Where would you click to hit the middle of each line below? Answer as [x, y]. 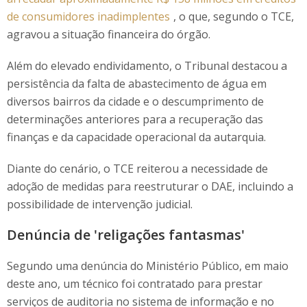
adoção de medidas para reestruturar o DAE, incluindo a [150, 186]
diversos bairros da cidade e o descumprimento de [135, 101]
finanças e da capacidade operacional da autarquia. [136, 137]
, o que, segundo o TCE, [234, 16]
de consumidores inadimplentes [88, 16]
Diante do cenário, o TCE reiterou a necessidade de [137, 169]
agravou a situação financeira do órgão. [109, 34]
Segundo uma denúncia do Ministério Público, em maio [148, 266]
